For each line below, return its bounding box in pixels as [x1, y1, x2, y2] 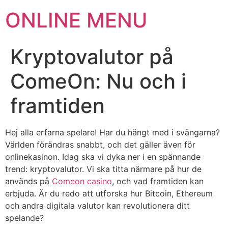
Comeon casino [52, 176, 112, 186]
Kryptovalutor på [10, 44, 174, 69]
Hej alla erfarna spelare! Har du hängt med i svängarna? [5, 127, 220, 137]
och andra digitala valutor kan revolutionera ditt [5, 201, 190, 211]
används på [5, 176, 52, 186]
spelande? [5, 213, 44, 223]
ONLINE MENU [5, 8, 148, 33]
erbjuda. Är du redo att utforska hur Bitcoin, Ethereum [5, 188, 213, 198]
